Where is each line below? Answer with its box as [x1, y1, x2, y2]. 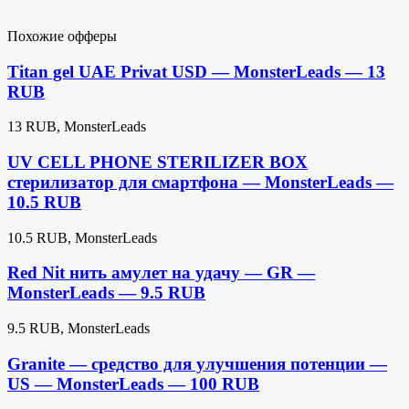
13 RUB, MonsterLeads [7, 119, 146, 135]
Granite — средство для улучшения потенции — [7, 353, 387, 373]
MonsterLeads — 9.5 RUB [7, 283, 205, 303]
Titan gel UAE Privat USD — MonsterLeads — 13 [7, 61, 385, 81]
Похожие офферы [7, 27, 117, 44]
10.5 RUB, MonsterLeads [7, 229, 157, 246]
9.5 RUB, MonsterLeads [7, 320, 150, 337]
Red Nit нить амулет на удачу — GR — [7, 263, 315, 283]
